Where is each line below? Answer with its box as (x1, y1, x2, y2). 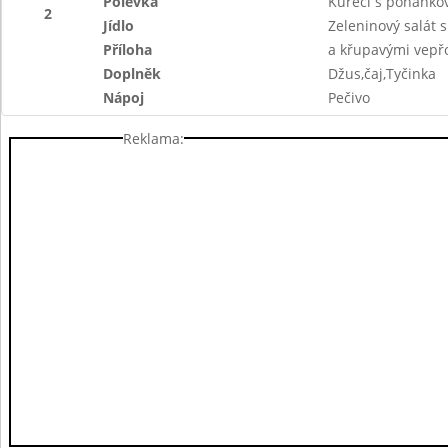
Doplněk (103, 64, 162, 83)
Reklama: (123, 128, 184, 148)
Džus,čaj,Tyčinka (327, 64, 436, 83)
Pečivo (327, 88, 370, 107)
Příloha (103, 40, 153, 59)
